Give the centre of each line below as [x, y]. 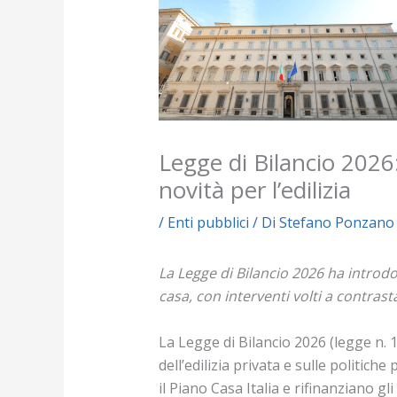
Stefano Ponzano [336, 223]
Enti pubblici [208, 223]
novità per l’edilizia [254, 190]
